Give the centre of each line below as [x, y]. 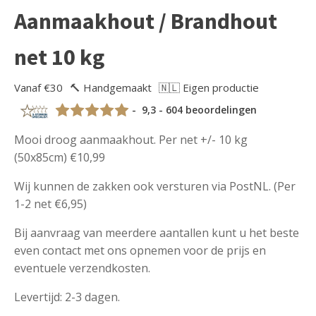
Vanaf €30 [38, 88]
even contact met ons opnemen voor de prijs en [140, 251]
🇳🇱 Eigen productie [209, 88]
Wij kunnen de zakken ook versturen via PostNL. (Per [155, 187]
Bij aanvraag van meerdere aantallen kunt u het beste [157, 233]
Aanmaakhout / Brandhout [146, 22]
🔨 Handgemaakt [111, 88]
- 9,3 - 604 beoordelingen [193, 110]
